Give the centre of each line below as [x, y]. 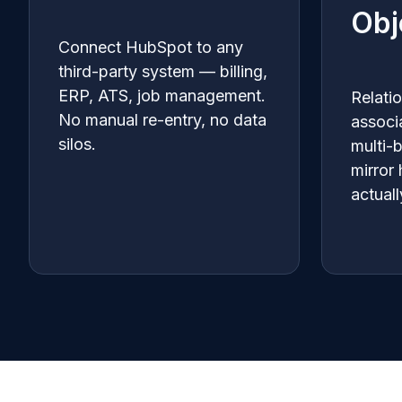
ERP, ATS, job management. [162, 96]
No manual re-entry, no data [162, 120]
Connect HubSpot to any [151, 48]
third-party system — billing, [163, 72]
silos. [77, 144]
